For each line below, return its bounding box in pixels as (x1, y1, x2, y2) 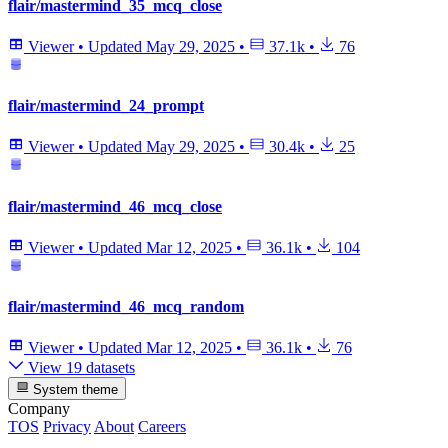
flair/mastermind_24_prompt (8, 97, 204, 115)
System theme (29, 381, 119, 397)
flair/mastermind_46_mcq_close (8, 197, 222, 215)
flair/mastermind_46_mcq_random (8, 298, 244, 316)
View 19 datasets (24, 359, 135, 377)
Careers (138, 417, 186, 435)
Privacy (43, 417, 91, 435)
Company (8, 399, 70, 417)
